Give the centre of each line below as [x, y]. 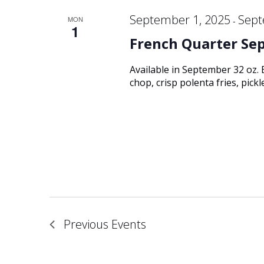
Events [129, 224]
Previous [88, 224]
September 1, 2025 [180, 20]
